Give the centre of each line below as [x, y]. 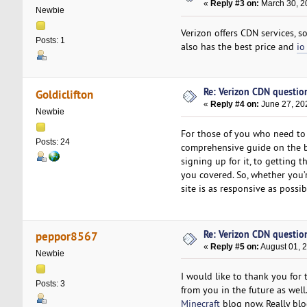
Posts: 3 [50, 284]
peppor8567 [67, 236]
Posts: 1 [50, 41]
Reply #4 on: [235, 105]
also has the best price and [238, 46]
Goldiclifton [65, 94]
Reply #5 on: [235, 246]
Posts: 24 [52, 142]
